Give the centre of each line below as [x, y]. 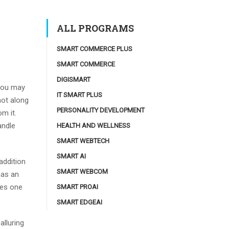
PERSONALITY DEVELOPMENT [101, 110]
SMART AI [71, 156]
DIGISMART [74, 79]
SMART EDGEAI [79, 202]
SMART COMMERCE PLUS [95, 49]
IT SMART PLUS [79, 95]
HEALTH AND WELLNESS [94, 125]
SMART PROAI [77, 187]
